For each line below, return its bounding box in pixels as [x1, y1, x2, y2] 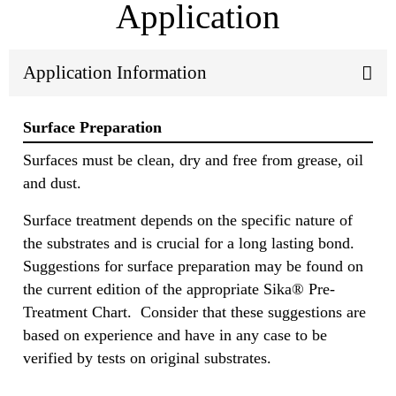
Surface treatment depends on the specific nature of [23, 210, 353, 229]
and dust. [23, 173, 81, 192]
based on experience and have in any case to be [23, 325, 327, 344]
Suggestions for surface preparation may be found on [23, 256, 363, 275]
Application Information [23, 62, 207, 84]
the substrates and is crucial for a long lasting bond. [23, 233, 354, 252]
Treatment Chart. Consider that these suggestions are [23, 302, 366, 321]
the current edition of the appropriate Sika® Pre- [23, 279, 335, 298]
